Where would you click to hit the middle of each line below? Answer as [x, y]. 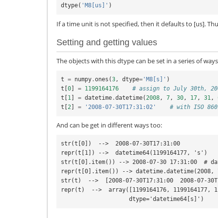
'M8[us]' [95, 6]
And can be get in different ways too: [109, 125]
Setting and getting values [107, 43]
